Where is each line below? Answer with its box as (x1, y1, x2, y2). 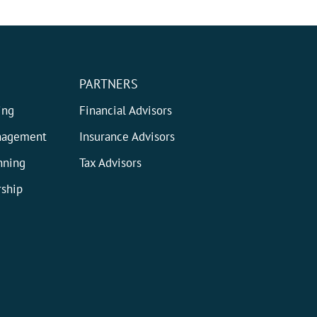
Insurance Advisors (79, 129, 175, 145)
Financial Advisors (79, 103, 173, 119)
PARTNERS (79, 76, 139, 93)
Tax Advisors (79, 155, 142, 171)
